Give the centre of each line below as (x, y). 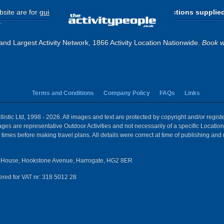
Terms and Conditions (63, 93)
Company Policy (126, 93)
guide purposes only (71, 12)
